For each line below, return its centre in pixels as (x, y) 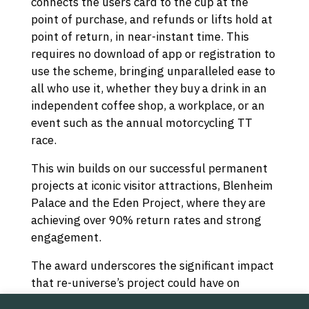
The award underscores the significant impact (152, 266)
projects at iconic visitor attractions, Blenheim (152, 186)
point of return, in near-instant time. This (140, 37)
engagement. (66, 238)
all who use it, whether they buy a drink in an (149, 89)
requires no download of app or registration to (153, 54)
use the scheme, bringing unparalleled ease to (153, 71)
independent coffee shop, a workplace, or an (148, 106)
